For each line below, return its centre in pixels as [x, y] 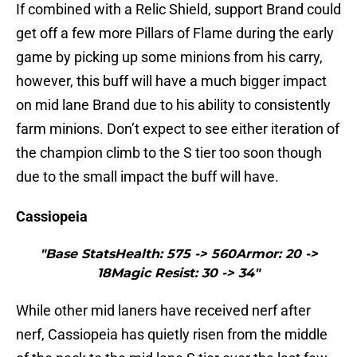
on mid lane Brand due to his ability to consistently [173, 105]
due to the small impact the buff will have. [147, 177]
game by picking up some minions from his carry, [169, 57]
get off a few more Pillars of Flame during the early [175, 33]
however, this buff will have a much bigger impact [171, 81]
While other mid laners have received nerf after [163, 311]
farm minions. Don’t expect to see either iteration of [178, 129]
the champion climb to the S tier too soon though [169, 153]
